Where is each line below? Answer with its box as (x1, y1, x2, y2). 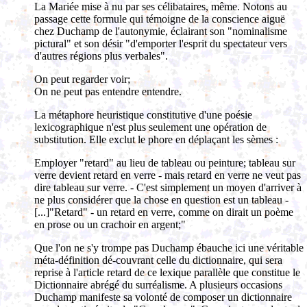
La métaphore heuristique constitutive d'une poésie (34, 109, 252, 121)
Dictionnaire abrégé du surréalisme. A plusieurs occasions (34, 279, 282, 291)
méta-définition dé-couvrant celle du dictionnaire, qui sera (34, 254, 282, 266)
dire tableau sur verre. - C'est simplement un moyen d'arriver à (34, 182, 302, 193)
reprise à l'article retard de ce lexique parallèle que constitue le (34, 267, 300, 278)
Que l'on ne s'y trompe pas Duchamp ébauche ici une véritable (34, 242, 304, 254)
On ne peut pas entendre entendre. (34, 86, 182, 97)
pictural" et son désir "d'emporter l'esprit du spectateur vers (34, 38, 287, 49)
